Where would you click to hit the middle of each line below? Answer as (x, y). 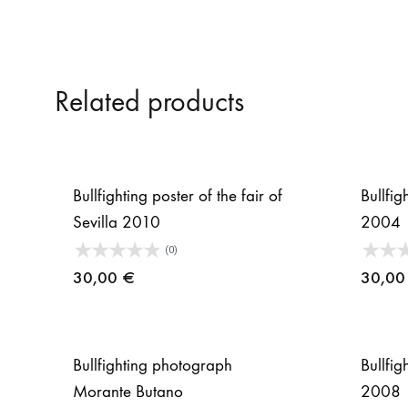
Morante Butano (128, 391)
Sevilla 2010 (117, 222)
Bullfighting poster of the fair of (178, 195)
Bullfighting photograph (153, 365)
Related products (149, 102)
